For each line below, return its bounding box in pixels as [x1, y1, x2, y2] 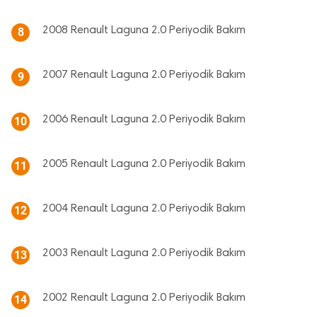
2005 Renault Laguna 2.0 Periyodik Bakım [42, 158, 246, 170]
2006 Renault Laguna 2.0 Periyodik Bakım [42, 114, 246, 125]
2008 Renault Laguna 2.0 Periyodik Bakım [42, 25, 246, 36]
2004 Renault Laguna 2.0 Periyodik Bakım [42, 203, 246, 214]
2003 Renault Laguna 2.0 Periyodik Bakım [42, 248, 246, 259]
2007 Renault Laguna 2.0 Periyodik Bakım [42, 69, 246, 81]
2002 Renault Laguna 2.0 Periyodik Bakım [42, 292, 246, 304]
